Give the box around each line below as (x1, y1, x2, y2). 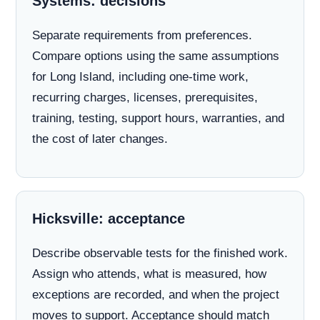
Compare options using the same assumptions (32, 49, 279, 63)
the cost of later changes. (32, 132, 168, 146)
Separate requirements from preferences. (32, 29, 252, 42)
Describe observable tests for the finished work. (32, 246, 288, 260)
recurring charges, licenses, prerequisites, (32, 91, 258, 104)
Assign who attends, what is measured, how (32, 267, 266, 281)
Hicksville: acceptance (32, 211, 185, 226)
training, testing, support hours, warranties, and (32, 111, 284, 125)
